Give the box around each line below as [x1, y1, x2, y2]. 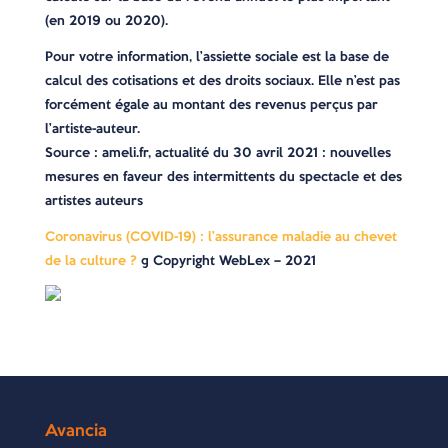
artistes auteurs [44, 191, 143, 210]
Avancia [44, 418, 107, 442]
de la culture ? [44, 251, 137, 270]
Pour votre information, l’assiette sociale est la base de [44, 47, 389, 66]
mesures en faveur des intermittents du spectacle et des [44, 167, 402, 186]
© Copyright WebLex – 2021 [136, 251, 316, 270]
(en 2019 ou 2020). [44, 11, 168, 30]
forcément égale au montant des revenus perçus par [44, 95, 378, 114]
